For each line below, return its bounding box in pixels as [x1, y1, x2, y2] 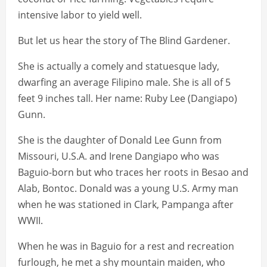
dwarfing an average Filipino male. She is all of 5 [18, 76, 231, 89]
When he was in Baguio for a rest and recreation [18, 240, 234, 253]
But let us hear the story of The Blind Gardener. [18, 34, 230, 48]
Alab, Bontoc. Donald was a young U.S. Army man [18, 182, 238, 195]
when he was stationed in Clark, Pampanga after [18, 198, 234, 212]
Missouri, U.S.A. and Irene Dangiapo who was [18, 150, 219, 163]
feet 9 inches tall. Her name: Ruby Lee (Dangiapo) [18, 92, 237, 105]
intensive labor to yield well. [18, 8, 142, 22]
